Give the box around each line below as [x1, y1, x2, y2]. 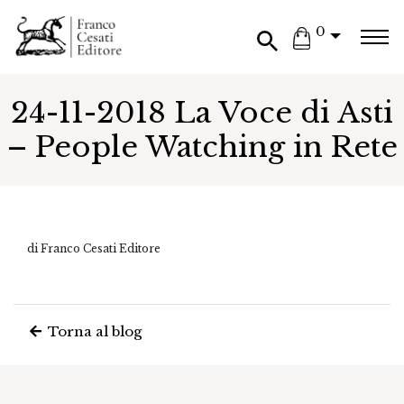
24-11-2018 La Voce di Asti [11, 95, 393, 132]
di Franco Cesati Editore [27, 242, 161, 256]
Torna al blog [43, 323, 142, 341]
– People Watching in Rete [6, 129, 398, 166]
